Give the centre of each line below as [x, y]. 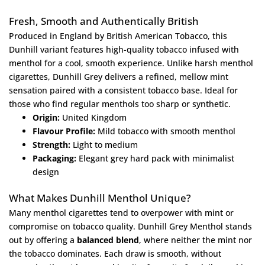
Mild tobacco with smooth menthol [165, 131]
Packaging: [54, 158]
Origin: [46, 117]
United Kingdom [93, 117]
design [46, 172]
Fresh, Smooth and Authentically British [104, 21]
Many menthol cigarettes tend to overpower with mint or [121, 212]
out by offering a [43, 240]
